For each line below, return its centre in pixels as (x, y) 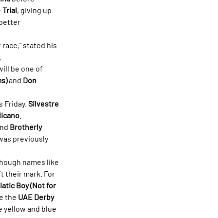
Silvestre (44, 103)
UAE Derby (37, 197)
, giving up (35, 10)
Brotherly (27, 127)
